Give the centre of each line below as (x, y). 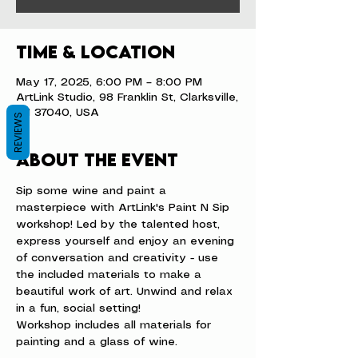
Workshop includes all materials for (115, 325)
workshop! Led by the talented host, (120, 225)
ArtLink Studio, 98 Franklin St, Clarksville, (127, 97)
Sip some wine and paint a (93, 191)
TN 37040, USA (58, 113)
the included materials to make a (111, 275)
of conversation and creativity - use (119, 258)
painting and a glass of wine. (97, 342)
